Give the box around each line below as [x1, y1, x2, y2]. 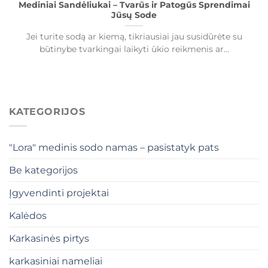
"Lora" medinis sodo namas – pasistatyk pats [9, 142, 219, 154]
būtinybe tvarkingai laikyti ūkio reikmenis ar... [39, 44, 229, 54]
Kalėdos [9, 210, 47, 222]
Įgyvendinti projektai [9, 187, 109, 199]
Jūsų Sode [111, 10, 157, 20]
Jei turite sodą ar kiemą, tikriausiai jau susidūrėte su [26, 32, 242, 42]
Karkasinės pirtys [9, 233, 89, 245]
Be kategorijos [9, 165, 78, 176]
